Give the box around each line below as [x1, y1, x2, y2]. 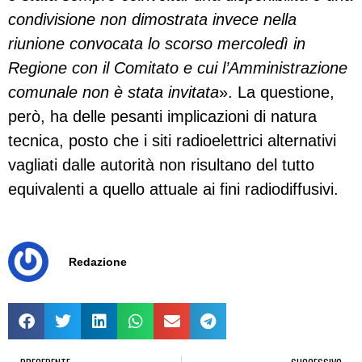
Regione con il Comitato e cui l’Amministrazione [8, 59, 347, 77]
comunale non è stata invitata [8, 83, 219, 101]
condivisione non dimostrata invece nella [8, 11, 297, 28]
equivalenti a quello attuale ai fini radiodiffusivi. [8, 180, 339, 198]
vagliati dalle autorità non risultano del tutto [8, 156, 314, 174]
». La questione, [219, 83, 335, 101]
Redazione [69, 255, 127, 269]
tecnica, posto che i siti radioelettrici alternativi [8, 132, 336, 149]
